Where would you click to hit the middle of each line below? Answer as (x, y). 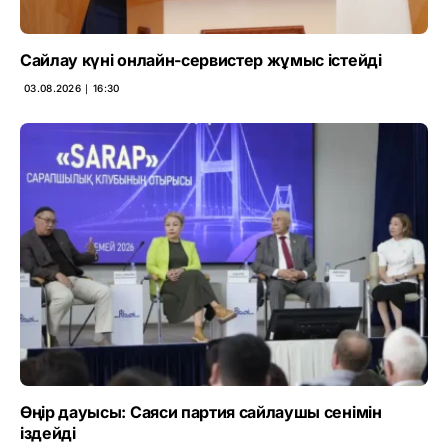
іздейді (48, 433)
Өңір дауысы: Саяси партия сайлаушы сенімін (201, 412)
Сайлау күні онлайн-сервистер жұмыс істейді (201, 60)
